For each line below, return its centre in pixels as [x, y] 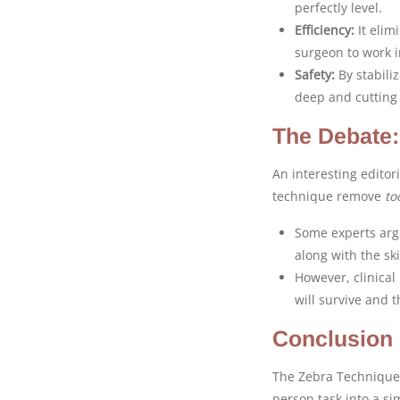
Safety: [315, 74]
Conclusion [333, 338]
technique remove [329, 196]
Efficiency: [325, 29]
